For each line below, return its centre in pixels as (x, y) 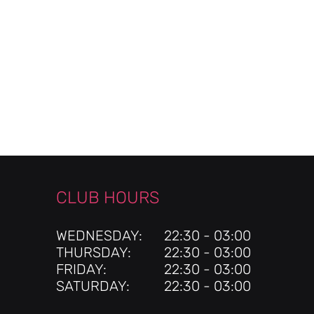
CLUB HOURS (108, 198)
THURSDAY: (94, 252)
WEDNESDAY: (99, 235)
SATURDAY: (93, 286)
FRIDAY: (81, 269)
